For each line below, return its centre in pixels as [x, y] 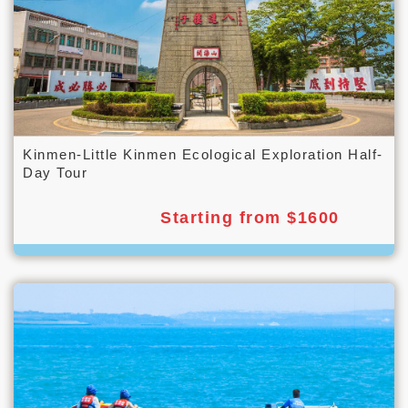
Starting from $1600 [250, 217]
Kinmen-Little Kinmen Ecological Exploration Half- [203, 154]
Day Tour [55, 172]
